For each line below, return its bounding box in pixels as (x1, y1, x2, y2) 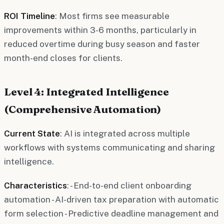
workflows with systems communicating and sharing (4, 142, 215, 152)
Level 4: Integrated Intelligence (4, 84, 169, 98)
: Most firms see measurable (55, 10, 169, 21)
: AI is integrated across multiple (60, 128, 190, 138)
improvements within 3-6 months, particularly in (4, 24, 196, 35)
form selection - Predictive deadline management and (4, 208, 218, 218)
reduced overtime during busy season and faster (4, 38, 200, 49)
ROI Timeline (4, 10, 55, 21)
